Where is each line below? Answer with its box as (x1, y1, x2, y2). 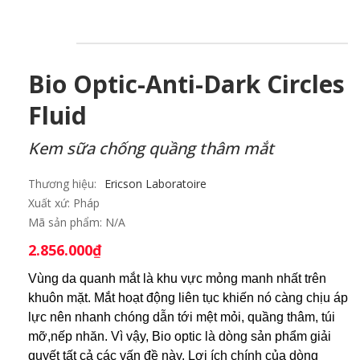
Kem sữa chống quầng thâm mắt (28, 137, 274, 160)
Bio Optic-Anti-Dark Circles (28, 67, 345, 101)
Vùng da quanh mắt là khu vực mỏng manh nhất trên (28, 272, 326, 286)
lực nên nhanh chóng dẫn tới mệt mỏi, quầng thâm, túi (28, 310, 335, 325)
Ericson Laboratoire (104, 176, 207, 192)
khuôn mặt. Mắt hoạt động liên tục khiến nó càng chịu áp (28, 291, 348, 305)
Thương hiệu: (28, 176, 96, 192)
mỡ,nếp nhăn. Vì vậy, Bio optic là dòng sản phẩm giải (28, 329, 331, 344)
